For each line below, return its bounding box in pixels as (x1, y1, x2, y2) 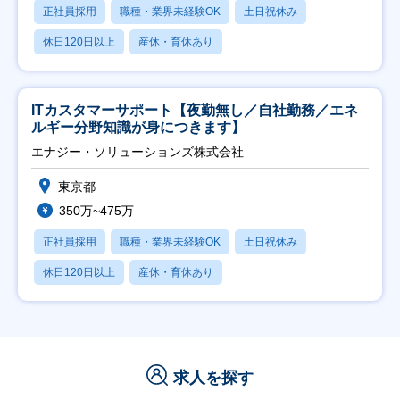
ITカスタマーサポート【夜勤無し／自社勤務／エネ (31, 103, 358, 118)
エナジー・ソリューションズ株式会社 (31, 145, 244, 159)
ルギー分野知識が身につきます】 (31, 120, 246, 135)
